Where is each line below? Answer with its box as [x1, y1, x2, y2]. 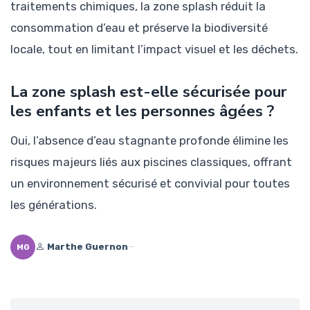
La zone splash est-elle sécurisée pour [10, 80, 287, 102]
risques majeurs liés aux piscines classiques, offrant [10, 154, 292, 169]
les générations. [10, 197, 97, 212]
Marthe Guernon [47, 241, 128, 253]
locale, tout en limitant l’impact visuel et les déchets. [10, 42, 298, 56]
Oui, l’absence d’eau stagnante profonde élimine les [10, 133, 289, 147]
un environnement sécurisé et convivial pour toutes [10, 176, 290, 190]
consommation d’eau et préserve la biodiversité [10, 20, 268, 35]
